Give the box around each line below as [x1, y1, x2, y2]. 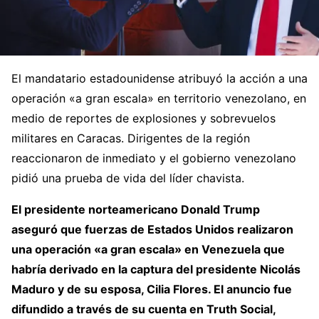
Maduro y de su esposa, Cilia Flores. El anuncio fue [11, 282, 292, 296]
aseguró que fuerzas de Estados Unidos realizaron [11, 222, 293, 236]
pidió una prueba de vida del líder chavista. [11, 171, 244, 185]
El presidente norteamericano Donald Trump [11, 202, 260, 216]
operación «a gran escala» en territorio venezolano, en [11, 91, 306, 105]
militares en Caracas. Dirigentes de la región [11, 131, 250, 145]
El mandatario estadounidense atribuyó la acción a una [11, 71, 308, 85]
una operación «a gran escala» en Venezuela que [11, 242, 285, 256]
